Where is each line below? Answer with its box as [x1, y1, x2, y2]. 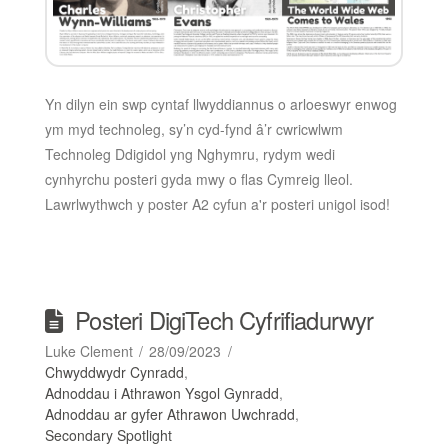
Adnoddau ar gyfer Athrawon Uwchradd [44, 403, 295, 424]
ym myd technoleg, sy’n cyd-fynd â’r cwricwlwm [44, 118, 343, 139]
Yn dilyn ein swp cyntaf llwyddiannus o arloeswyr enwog [44, 93, 397, 114]
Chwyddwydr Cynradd [44, 361, 184, 382]
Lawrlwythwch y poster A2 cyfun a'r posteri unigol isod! [44, 193, 390, 214]
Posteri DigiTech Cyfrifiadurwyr [75, 302, 374, 337]
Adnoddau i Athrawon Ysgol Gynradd [44, 382, 279, 403]
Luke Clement [44, 340, 133, 361]
